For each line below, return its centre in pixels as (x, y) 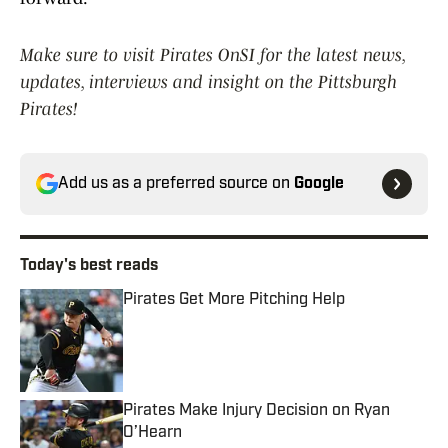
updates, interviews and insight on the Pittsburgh (208, 82)
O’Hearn (152, 433)
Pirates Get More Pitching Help (234, 300)
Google (319, 184)
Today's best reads (89, 266)
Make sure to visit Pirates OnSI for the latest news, (212, 55)
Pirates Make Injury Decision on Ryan (256, 411)
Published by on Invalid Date (213, 319)
